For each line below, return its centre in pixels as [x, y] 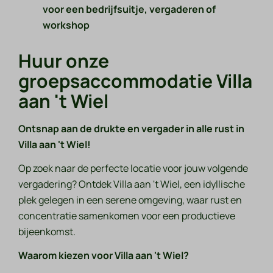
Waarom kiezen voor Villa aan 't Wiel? [104, 256]
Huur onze [64, 61]
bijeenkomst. [47, 232]
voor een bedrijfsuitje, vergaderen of [129, 9]
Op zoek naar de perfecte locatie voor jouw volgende [133, 168]
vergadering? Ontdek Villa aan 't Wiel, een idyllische [132, 184]
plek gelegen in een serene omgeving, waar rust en [130, 200]
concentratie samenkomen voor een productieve [127, 216]
